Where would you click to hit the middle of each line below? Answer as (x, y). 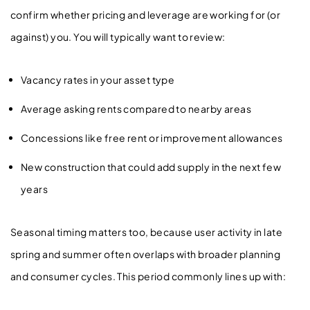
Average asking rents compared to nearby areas (138, 108)
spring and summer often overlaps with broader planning (146, 254)
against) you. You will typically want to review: (118, 36)
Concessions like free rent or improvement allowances (154, 137)
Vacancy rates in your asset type (100, 79)
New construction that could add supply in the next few (151, 166)
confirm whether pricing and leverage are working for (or (146, 14)
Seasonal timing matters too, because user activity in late (147, 231)
